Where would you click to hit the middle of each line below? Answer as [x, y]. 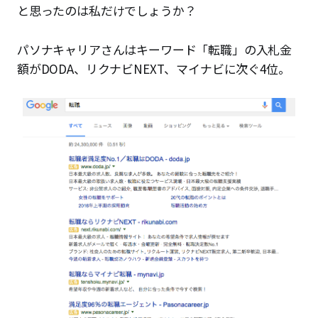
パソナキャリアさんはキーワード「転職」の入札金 [155, 50]
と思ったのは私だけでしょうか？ [107, 11]
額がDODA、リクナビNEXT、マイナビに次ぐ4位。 [154, 69]
